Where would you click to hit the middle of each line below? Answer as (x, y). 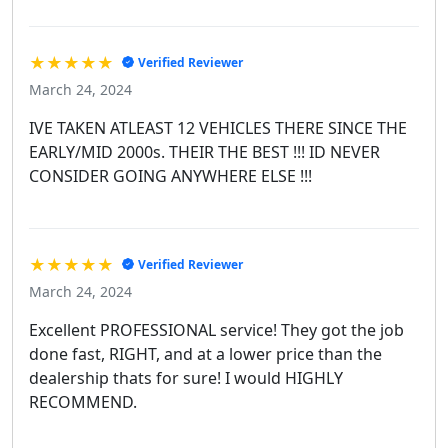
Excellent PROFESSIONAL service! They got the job (216, 329)
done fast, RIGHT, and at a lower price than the (205, 353)
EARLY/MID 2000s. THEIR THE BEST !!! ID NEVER (204, 151)
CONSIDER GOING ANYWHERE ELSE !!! (170, 175)
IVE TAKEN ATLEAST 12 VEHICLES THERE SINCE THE (218, 127)
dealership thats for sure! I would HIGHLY (186, 377)
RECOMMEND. (83, 401)
